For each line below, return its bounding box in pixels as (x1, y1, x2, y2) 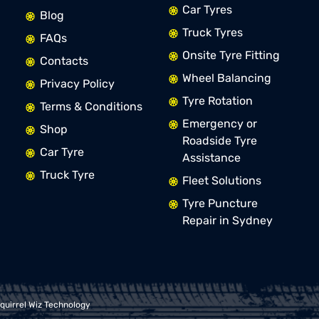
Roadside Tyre (182, 134, 257, 148)
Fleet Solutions (182, 174, 261, 188)
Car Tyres (182, 3, 232, 17)
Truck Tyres (182, 26, 243, 40)
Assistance (182, 151, 241, 165)
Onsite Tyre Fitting (182, 48, 280, 63)
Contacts (39, 54, 88, 68)
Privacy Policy (39, 77, 115, 91)
